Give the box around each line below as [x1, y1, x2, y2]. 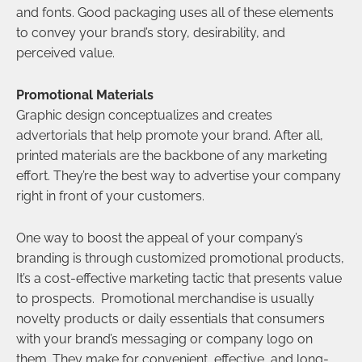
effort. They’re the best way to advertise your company [16, 168, 341, 184]
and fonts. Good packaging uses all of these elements [16, 5, 334, 21]
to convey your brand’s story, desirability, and [16, 25, 285, 41]
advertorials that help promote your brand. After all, [16, 128, 323, 144]
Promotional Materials [16, 87, 154, 103]
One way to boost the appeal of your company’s [16, 230, 303, 246]
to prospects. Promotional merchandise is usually [16, 291, 314, 307]
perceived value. [16, 45, 115, 61]
